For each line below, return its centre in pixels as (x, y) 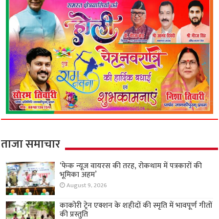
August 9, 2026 (87, 185)
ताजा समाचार (31, 144)
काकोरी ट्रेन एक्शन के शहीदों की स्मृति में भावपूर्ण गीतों (136, 206)
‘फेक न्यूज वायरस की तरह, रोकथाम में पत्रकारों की (131, 166)
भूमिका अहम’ (78, 175)
